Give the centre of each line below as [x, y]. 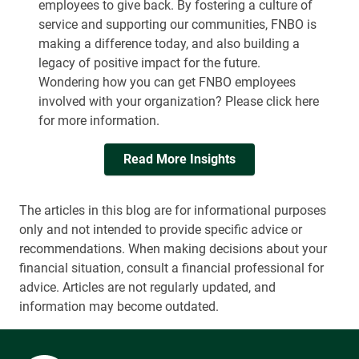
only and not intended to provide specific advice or [161, 230]
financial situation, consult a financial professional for [171, 268]
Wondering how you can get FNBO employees [167, 82]
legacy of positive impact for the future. [149, 63]
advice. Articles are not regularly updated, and [147, 287]
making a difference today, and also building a [169, 44]
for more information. [99, 121]
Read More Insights [179, 159]
